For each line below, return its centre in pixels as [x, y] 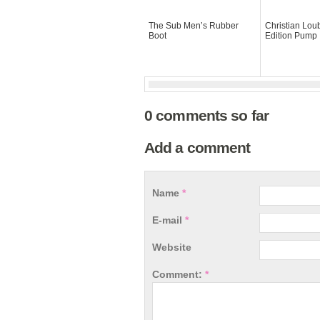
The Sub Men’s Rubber [194, 26]
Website [172, 247]
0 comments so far [207, 115]
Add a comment [197, 147]
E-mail [169, 220]
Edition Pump [291, 36]
